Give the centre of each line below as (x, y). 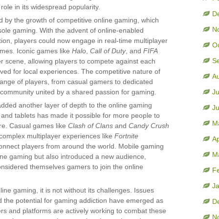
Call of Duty (108, 51)
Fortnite (126, 136)
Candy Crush (149, 126)
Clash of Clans (90, 126)
